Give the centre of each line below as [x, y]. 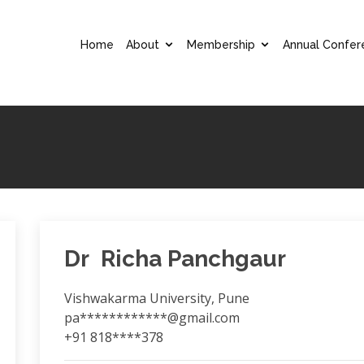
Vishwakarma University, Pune [156, 298]
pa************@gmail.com [152, 318]
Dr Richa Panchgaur [175, 259]
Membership [221, 44]
